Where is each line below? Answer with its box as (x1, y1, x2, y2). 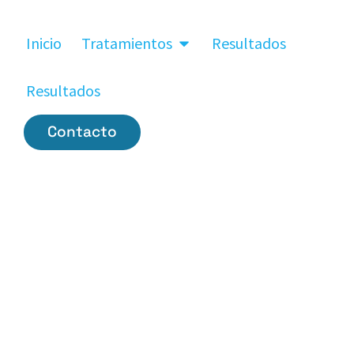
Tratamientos (81, 33, 172, 54)
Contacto (47, 122, 117, 142)
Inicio (26, 33, 62, 54)
